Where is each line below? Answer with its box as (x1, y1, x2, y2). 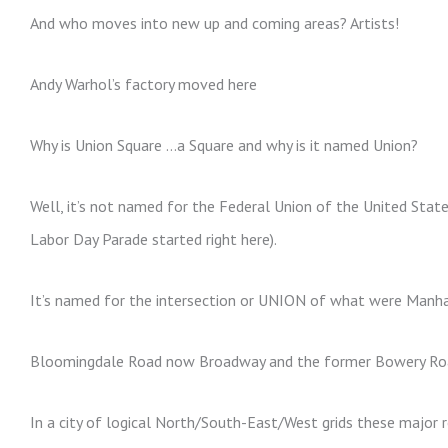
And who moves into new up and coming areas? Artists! (30, 12, 399, 33)
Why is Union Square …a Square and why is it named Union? (30, 134, 418, 155)
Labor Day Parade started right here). (30, 228, 277, 249)
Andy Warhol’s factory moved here (30, 73, 257, 94)
